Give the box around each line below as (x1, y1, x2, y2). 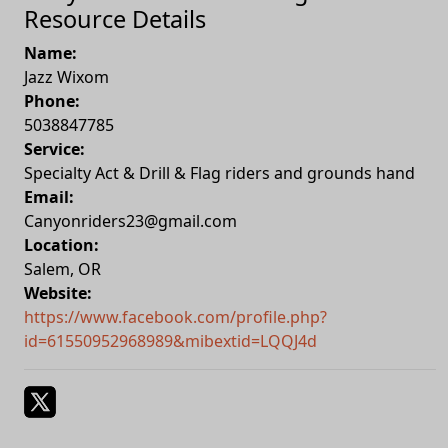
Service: (24, 137, 85, 160)
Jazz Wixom (24, 65, 109, 88)
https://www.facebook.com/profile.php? (24, 305, 327, 328)
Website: (24, 281, 92, 304)
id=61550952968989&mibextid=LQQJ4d (24, 329, 317, 352)
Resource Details (24, 2, 206, 35)
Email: (24, 185, 74, 208)
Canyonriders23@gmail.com (24, 209, 237, 232)
